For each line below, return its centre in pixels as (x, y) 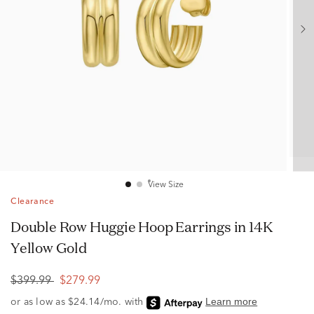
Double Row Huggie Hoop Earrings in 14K (16, 227)
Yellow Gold (49, 248)
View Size (165, 185)
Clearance (33, 202)
